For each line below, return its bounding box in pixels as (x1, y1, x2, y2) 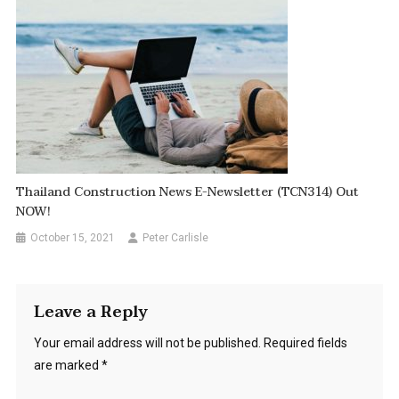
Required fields (263, 335, 347, 350)
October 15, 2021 (30, 231, 116, 244)
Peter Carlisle (142, 231, 209, 244)
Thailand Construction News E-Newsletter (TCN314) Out (16, 181, 360, 202)
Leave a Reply (33, 297, 148, 326)
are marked (33, 357, 102, 372)
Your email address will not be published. (33, 335, 261, 350)
